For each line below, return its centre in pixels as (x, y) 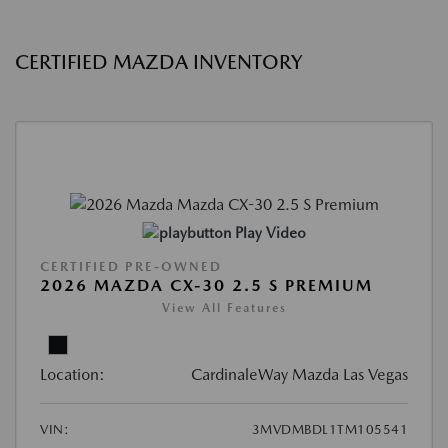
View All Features (224, 308)
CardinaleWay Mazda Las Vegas (299, 375)
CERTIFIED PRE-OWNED (131, 267)
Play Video (270, 233)
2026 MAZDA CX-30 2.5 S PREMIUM (206, 286)
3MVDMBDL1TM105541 (329, 430)
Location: (72, 375)
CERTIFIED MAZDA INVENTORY (158, 62)
